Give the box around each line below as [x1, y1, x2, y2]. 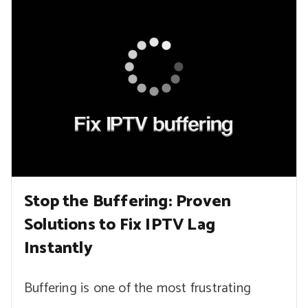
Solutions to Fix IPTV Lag [24, 211, 215, 239]
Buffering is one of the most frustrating [24, 276, 252, 300]
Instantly [24, 234, 93, 262]
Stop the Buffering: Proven [24, 188, 232, 215]
